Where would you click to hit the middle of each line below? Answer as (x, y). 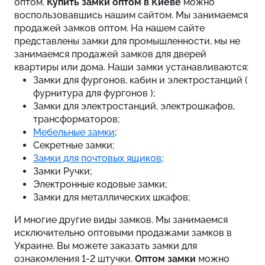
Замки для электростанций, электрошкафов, (134, 106)
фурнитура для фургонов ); (94, 93)
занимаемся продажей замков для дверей (110, 54)
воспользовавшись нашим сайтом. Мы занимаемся (131, 15)
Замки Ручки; (63, 172)
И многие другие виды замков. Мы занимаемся (121, 220)
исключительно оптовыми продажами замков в (123, 233)
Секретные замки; (74, 146)
